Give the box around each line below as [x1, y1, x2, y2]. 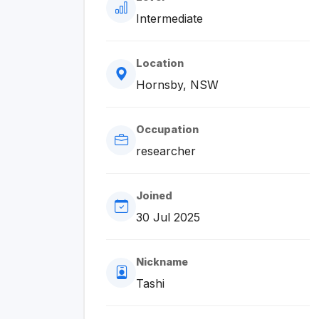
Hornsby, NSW [136, 78, 219, 92]
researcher [136, 144, 196, 158]
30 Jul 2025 [136, 210, 200, 224]
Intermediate [136, 11, 203, 26]
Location [136, 57, 184, 69]
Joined [136, 189, 172, 202]
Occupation [136, 123, 199, 135]
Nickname [136, 256, 188, 268]
